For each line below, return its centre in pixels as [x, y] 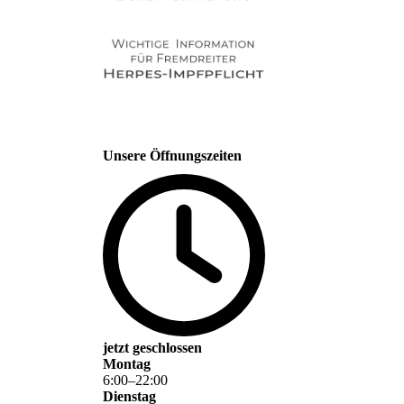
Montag [127, 364]
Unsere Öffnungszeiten [172, 156]
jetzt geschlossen [152, 348]
